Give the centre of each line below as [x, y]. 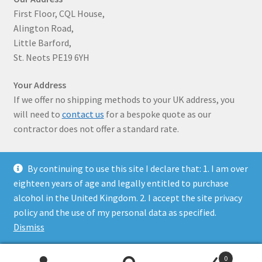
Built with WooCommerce [128, 217]
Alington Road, [43, 28]
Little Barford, [42, 42]
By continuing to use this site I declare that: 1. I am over [138, 168]
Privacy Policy [41, 217]
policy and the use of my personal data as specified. [115, 212]
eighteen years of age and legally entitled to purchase [121, 183]
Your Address [39, 85]
